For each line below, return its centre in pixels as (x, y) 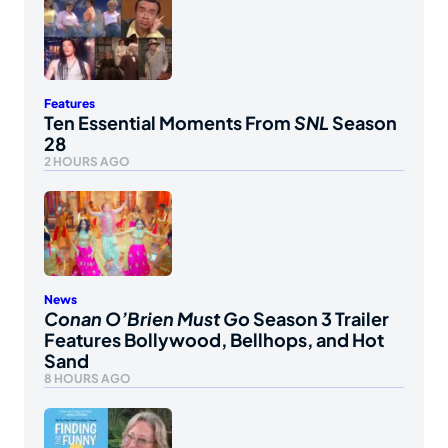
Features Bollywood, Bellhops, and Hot (214, 340)
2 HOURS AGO (87, 161)
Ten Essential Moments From (169, 122)
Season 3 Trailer (319, 319)
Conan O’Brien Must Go (147, 319)
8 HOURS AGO (87, 379)
